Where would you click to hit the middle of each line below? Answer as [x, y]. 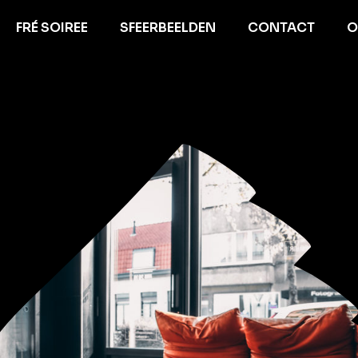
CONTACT [281, 27]
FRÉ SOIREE [52, 27]
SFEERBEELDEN [167, 27]
